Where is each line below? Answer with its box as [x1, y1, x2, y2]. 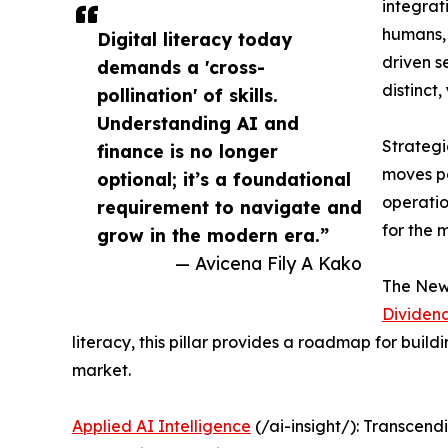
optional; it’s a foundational [97, 168, 351, 191]
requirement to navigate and [97, 196, 362, 219]
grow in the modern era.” [97, 224, 329, 247]
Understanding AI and [97, 112, 299, 135]
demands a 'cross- [97, 56, 265, 79]
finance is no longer [97, 140, 278, 163]
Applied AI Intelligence [72, 416, 251, 437]
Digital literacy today [97, 28, 292, 51]
